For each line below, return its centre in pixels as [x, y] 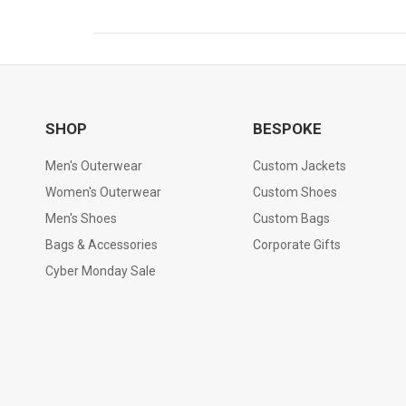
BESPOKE [287, 128]
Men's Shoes [81, 218]
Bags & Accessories [101, 244]
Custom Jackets [299, 165]
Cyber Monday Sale [101, 271]
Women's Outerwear [103, 192]
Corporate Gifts [296, 244]
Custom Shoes [295, 192]
